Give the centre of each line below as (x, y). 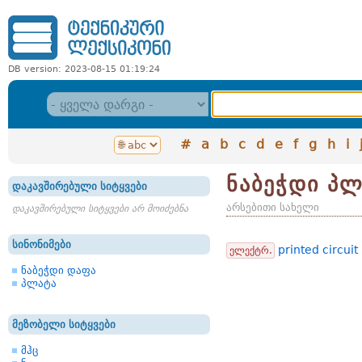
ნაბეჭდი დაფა (59, 270)
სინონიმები (42, 244)
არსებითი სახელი (273, 207)
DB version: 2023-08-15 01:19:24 (84, 69)
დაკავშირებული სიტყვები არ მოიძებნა (100, 208)
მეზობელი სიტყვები (64, 324)
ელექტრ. (251, 250)
